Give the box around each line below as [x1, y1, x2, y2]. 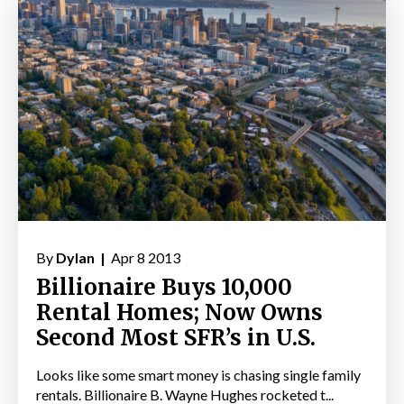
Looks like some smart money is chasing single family [36, 366, 361, 384]
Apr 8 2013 [108, 249, 180, 267]
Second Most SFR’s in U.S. [36, 324, 316, 353]
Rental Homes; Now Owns [36, 298, 323, 327]
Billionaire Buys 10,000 [36, 273, 292, 302]
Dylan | [56, 249, 108, 267]
